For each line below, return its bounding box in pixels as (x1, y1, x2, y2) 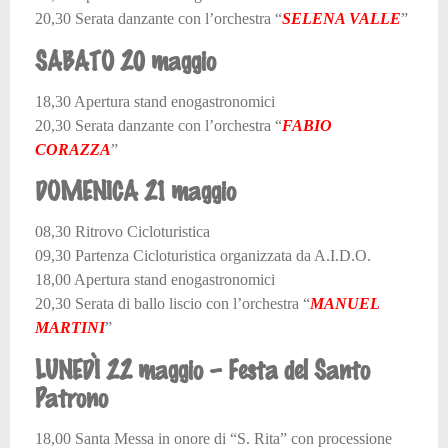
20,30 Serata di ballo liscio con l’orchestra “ (35, 295, 310, 313)
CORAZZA (35, 140, 111, 158)
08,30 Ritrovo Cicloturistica (35, 223, 210, 241)
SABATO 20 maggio (35, 43, 216, 76)
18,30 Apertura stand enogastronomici (35, 92, 275, 110)
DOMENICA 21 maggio (35, 174, 236, 207)
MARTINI (35, 319, 105, 337)
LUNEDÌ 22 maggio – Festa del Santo (35, 352, 370, 385)
